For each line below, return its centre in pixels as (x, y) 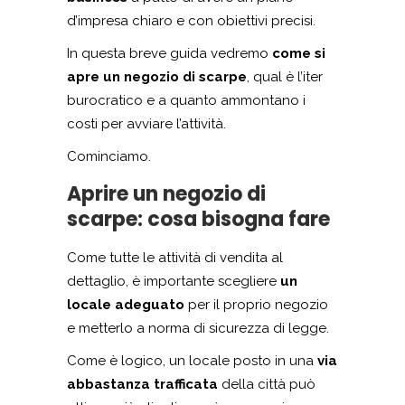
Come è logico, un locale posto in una (192, 361)
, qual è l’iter (285, 77)
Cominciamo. (109, 157)
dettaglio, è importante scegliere (174, 282)
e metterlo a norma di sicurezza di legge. (198, 329)
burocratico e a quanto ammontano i (186, 101)
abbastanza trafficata (144, 385)
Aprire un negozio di (166, 194)
